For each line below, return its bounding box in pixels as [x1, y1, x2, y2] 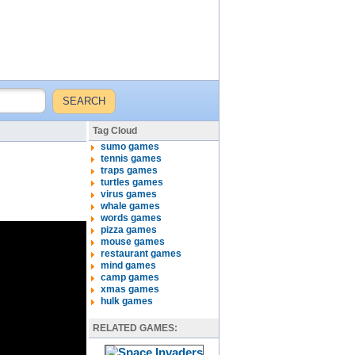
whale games [101, 200, 160, 212]
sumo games [101, 141, 159, 152]
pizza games [101, 224, 157, 235]
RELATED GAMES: [93, 323, 177, 334]
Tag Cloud [93, 125, 137, 136]
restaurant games [101, 248, 181, 259]
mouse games [101, 236, 165, 247]
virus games [101, 189, 157, 200]
